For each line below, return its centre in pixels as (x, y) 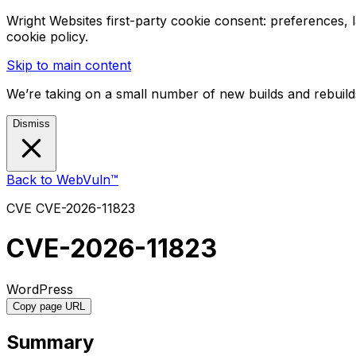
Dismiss (31, 124)
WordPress (40, 289)
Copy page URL (49, 306)
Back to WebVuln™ (62, 180)
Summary (50, 342)
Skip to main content (69, 65)
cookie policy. (47, 37)
